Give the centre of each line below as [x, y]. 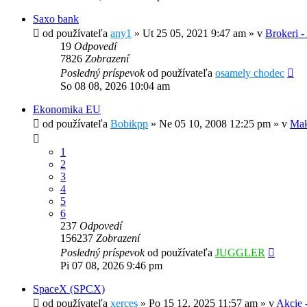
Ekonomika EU [67, 110]
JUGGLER [240, 253]
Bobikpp [129, 124]
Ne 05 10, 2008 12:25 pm [215, 124]
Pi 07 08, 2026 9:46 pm [111, 266]
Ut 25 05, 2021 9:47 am [194, 34]
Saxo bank [56, 19]
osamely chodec [250, 73]
